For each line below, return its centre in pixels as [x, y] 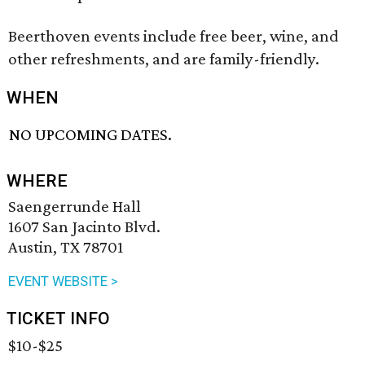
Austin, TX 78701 [66, 247]
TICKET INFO [58, 319]
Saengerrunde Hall [75, 207]
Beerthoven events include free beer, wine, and [174, 36]
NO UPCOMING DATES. [91, 135]
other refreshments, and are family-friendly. [164, 59]
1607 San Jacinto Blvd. [84, 227]
